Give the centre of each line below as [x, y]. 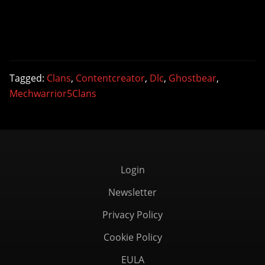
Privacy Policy [132, 215]
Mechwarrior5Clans [53, 93]
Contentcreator [110, 78]
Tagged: [28, 78]
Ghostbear [193, 78]
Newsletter [132, 192]
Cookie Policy [132, 237]
